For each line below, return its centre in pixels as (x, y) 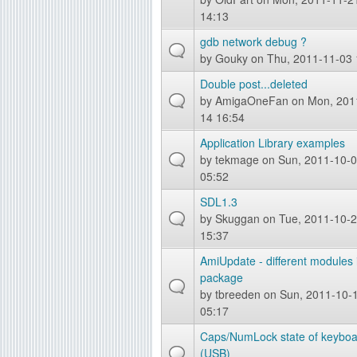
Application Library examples (273, 143)
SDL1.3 (219, 202)
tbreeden (238, 294)
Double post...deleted (254, 84)
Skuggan (237, 218)
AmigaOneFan (252, 100)
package (222, 277)
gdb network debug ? (253, 41)
